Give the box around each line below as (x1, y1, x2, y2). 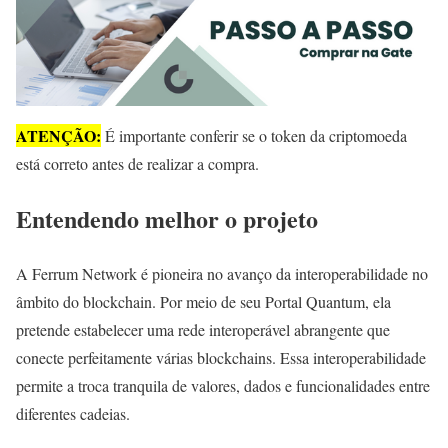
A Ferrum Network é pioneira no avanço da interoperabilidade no (16, 262, 428, 284)
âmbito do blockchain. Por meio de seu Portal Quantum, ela (16, 290, 391, 312)
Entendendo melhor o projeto (16, 201, 318, 237)
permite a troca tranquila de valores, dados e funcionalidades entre (16, 374, 430, 396)
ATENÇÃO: (16, 124, 101, 148)
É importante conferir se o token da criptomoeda (101, 125, 407, 147)
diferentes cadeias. (16, 402, 130, 424)
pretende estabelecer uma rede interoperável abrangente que (16, 318, 390, 340)
